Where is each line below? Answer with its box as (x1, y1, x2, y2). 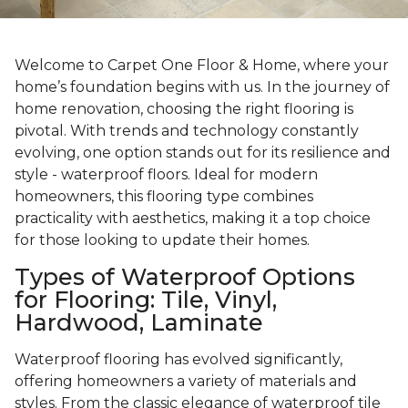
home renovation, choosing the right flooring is (15, 100, 353, 118)
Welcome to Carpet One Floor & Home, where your (15, 56, 389, 75)
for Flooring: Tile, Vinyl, (15, 286, 277, 314)
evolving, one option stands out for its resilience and (15, 144, 391, 162)
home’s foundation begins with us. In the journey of (15, 78, 390, 97)
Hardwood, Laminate (15, 309, 263, 337)
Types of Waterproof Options (15, 263, 355, 291)
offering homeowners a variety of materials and (15, 372, 357, 391)
